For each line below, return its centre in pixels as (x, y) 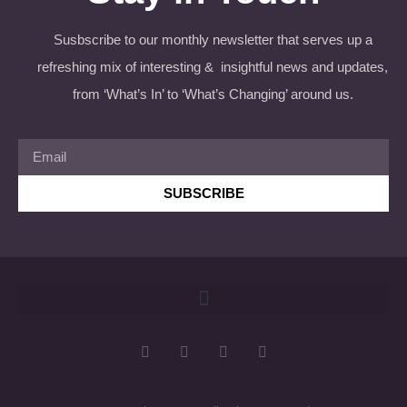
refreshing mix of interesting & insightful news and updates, (213, 66)
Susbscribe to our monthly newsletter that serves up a (213, 39)
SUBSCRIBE (203, 194)
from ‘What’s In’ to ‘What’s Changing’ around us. (213, 94)
